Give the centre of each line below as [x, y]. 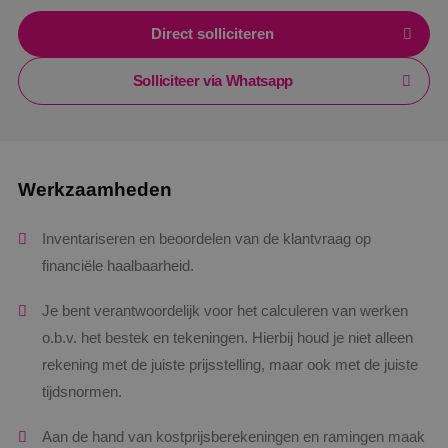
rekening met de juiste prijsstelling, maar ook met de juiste [230, 365]
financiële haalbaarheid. [118, 266]
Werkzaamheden [95, 189]
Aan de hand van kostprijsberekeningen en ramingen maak [233, 437]
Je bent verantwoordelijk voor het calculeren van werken [225, 311]
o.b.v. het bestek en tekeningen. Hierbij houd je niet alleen [227, 338]
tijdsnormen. [82, 392]
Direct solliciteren [213, 34]
